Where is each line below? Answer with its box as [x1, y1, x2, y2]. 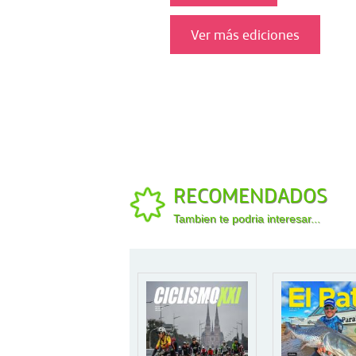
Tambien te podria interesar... [173, 212, 320, 226]
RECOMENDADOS [173, 182, 327, 209]
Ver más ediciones [190, 25, 300, 44]
